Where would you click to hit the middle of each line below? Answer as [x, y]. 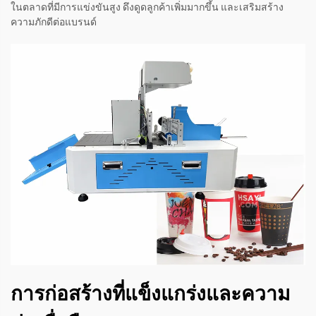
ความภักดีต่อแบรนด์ [54, 22]
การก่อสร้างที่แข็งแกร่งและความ [150, 293]
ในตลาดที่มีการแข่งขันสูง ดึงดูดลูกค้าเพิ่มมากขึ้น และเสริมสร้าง [147, 7]
